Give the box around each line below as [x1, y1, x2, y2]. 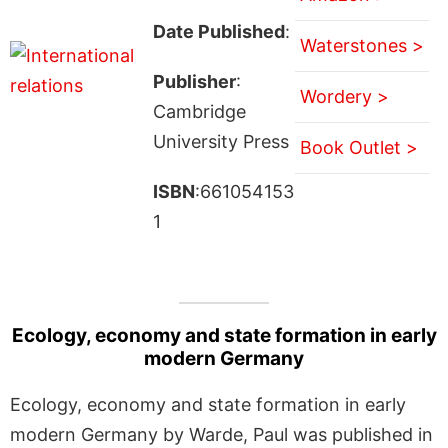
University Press [152, 130, 289, 152]
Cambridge [152, 100, 246, 122]
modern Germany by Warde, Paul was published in [10, 423, 433, 445]
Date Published [152, 20, 285, 42]
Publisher [152, 70, 236, 92]
